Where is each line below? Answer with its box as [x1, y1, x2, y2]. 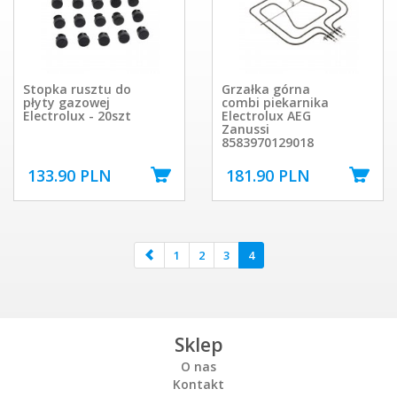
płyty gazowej [23, 94, 110, 112]
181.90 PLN [226, 164, 310, 186]
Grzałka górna [222, 81, 310, 98]
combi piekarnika [222, 94, 329, 112]
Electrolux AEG [222, 107, 311, 125]
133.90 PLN [27, 164, 112, 186]
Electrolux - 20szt [23, 107, 131, 125]
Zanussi [222, 121, 269, 138]
